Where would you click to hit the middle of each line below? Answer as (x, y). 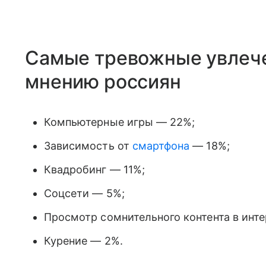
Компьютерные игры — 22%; (120, 122)
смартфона (161, 145)
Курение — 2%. (83, 240)
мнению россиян (103, 81)
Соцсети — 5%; (84, 193)
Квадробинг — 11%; (94, 169)
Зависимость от (88, 145)
